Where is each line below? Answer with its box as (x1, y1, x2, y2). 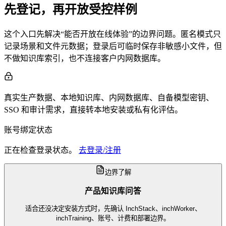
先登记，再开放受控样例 (4, 3, 137, 17)
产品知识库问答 (85, 186, 141, 195)
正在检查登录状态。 (4, 146, 77, 155)
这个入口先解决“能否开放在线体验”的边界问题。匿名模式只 (4, 30, 221, 39)
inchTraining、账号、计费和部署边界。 (56, 214, 170, 222)
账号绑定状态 (4, 126, 52, 135)
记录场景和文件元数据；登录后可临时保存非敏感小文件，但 (4, 42, 222, 51)
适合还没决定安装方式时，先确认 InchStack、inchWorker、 (25, 205, 201, 213)
